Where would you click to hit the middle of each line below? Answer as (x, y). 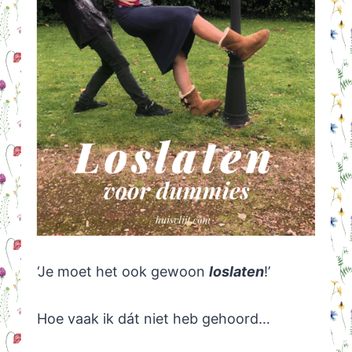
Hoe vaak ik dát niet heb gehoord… (153, 319)
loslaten (236, 272)
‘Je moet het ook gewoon (123, 272)
